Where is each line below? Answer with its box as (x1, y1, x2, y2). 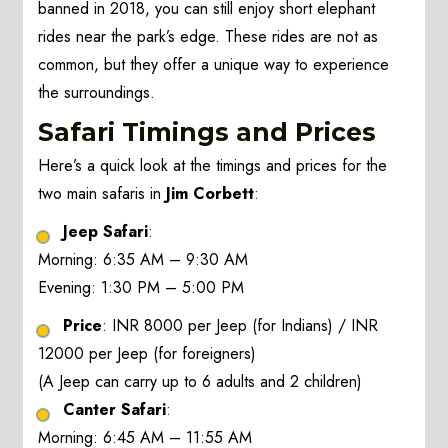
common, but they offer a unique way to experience (38, 53, 390, 77)
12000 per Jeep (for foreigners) (38, 342, 257, 366)
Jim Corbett (166, 182, 255, 206)
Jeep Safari (63, 220, 149, 244)
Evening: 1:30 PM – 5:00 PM (38, 276, 245, 300)
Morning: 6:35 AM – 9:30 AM (38, 248, 249, 272)
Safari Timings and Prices (38, 117, 377, 148)
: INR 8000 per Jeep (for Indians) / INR (102, 314, 379, 338)
